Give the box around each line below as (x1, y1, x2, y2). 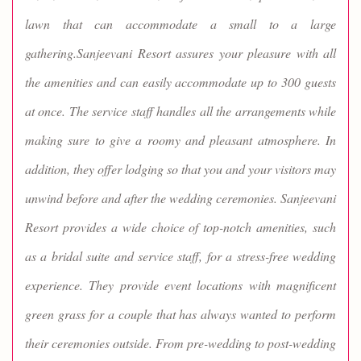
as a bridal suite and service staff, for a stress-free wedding (25, 247, 336, 265)
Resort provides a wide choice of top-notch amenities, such (25, 218, 336, 236)
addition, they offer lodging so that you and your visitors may (25, 160, 336, 178)
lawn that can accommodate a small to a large (25, 15, 336, 33)
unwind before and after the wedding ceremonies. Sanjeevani (25, 189, 336, 207)
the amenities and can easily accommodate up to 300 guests (25, 73, 336, 91)
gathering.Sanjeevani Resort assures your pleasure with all (25, 44, 336, 62)
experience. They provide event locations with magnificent (25, 276, 336, 294)
